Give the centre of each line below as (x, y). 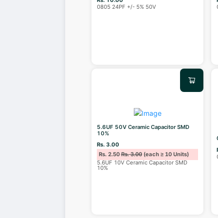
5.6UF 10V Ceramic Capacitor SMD (142, 163)
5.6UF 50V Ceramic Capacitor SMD (143, 127)
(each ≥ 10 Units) (165, 154)
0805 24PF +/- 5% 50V (127, 7)
